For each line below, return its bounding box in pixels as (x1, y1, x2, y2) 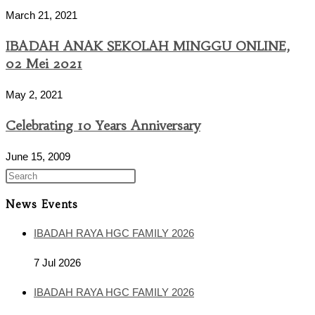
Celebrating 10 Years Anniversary (6, 117, 200, 134)
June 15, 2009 (6, 150, 70, 163)
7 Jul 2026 (34, 257, 81, 269)
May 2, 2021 (6, 89, 63, 101)
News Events (6, 198, 78, 212)
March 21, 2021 (6, 9, 77, 22)
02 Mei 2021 (6, 56, 82, 72)
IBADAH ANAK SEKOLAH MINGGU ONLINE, (6, 38, 290, 55)
